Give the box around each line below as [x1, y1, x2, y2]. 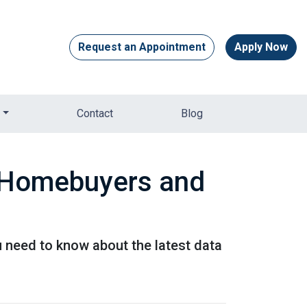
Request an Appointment [78, 40, 206, 53]
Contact [77, 107, 114, 120]
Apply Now [234, 40, 288, 53]
